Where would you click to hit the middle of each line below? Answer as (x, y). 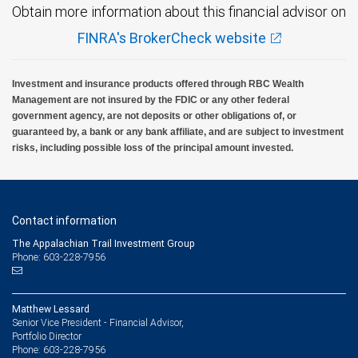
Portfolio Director (47, 336)
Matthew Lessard (51, 308)
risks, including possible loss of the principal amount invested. (153, 147)
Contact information (64, 220)
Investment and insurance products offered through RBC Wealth (158, 84)
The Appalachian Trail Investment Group (103, 243)
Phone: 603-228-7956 (59, 257)
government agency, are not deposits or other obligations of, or (154, 115)
